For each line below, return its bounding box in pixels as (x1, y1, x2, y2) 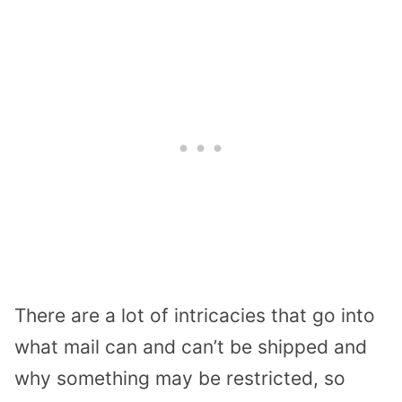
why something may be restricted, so (14, 366, 345, 389)
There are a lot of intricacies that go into (14, 303, 375, 327)
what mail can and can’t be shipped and (14, 335, 367, 358)
